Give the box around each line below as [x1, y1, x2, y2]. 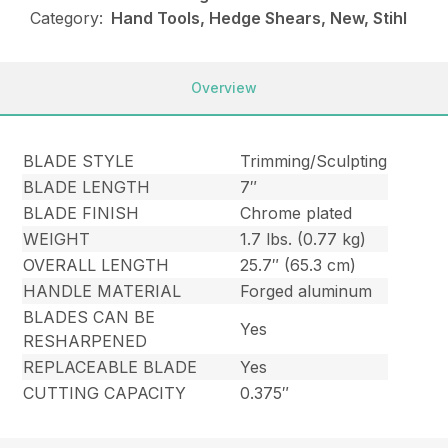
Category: [30, 8, 104, 29]
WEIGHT [23, 229, 91, 250]
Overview [191, 79, 257, 97]
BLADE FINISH [23, 203, 140, 224]
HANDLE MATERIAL [23, 281, 182, 302]
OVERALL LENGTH [23, 255, 170, 276]
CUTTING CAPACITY [23, 383, 187, 404]
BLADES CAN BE [23, 307, 156, 328]
